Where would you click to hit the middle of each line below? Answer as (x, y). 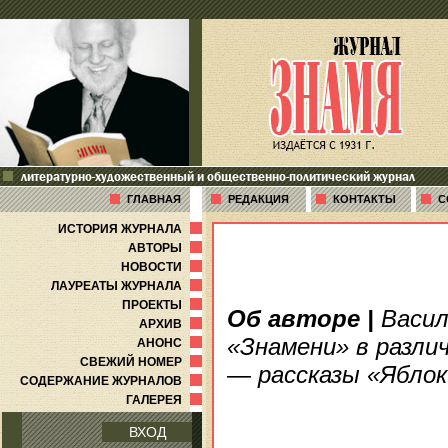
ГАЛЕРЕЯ (166, 400)
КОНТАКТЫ (364, 199)
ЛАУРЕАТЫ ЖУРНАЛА (128, 286)
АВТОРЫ (167, 248)
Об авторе (293, 318)
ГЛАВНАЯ (154, 199)
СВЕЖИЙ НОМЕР (143, 362)
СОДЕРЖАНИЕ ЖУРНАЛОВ (113, 381)
